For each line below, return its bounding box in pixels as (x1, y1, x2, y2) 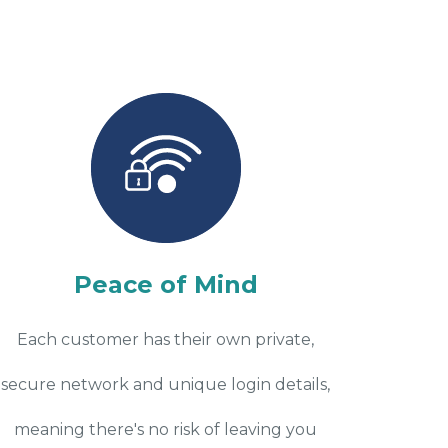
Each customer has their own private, (17, 329, 315, 349)
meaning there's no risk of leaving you (14, 419, 318, 439)
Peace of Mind (73, 269, 258, 299)
